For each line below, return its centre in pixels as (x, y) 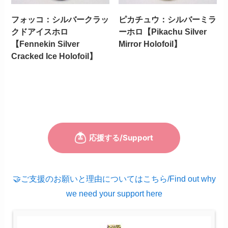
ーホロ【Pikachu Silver (162, 32)
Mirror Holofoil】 (150, 44)
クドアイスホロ (40, 32)
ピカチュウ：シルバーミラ (167, 20)
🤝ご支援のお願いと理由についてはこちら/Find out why (114, 178)
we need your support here (114, 193)
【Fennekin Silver (46, 44)
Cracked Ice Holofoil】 (54, 56)
